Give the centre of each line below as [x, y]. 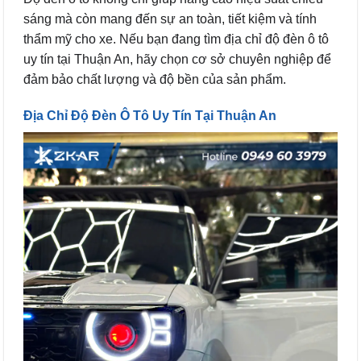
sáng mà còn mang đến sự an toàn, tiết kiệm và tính [170, 19]
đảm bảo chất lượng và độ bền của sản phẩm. [155, 79]
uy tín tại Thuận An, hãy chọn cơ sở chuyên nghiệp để [177, 59]
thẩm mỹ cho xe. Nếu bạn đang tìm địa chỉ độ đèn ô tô [176, 39]
